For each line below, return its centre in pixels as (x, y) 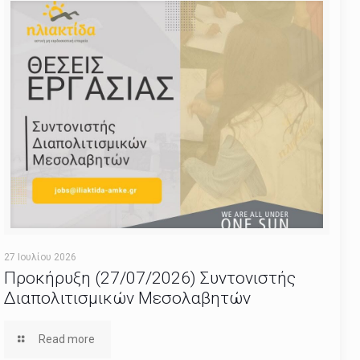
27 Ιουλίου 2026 (40, 258)
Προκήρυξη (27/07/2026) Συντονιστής (149, 278)
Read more (67, 340)
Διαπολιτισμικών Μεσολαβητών (127, 299)
